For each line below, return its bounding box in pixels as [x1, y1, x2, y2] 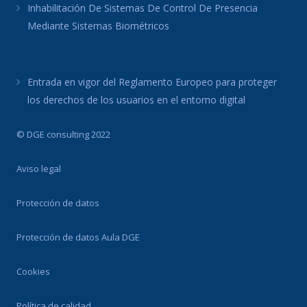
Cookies [16, 265, 50, 278]
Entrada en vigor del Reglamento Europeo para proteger [27, 75, 277, 88]
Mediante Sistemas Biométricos [27, 19, 169, 32]
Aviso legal [16, 162, 61, 175]
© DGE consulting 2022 [16, 127, 110, 140]
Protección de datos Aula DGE [16, 230, 140, 243]
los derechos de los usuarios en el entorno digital [27, 93, 245, 106]
